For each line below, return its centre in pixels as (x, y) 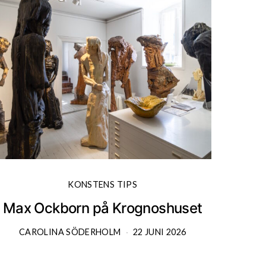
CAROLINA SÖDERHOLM (70, 232)
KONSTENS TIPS (102, 184)
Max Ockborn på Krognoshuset (102, 208)
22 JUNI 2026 (159, 232)
